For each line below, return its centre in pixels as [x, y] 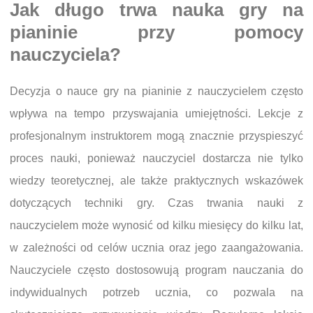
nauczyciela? [65, 54]
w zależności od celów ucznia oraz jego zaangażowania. [156, 248]
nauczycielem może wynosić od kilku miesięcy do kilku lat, [156, 225]
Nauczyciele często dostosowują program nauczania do [156, 270]
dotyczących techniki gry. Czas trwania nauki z [156, 203]
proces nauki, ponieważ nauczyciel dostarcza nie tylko [156, 158]
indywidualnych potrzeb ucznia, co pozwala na [156, 292]
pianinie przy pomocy [156, 32]
